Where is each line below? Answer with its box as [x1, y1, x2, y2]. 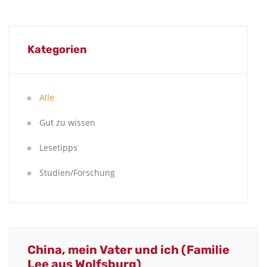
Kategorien [27, 43, 87, 56]
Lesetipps [39, 142, 77, 153]
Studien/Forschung [39, 167, 115, 178]
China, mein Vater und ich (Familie [27, 242, 229, 257]
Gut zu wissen [39, 117, 95, 128]
